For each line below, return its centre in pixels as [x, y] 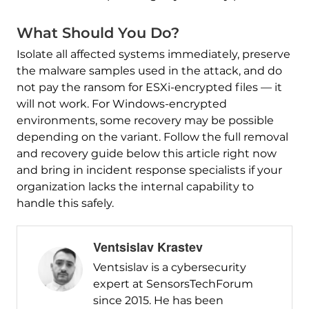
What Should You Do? [98, 33]
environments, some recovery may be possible [145, 121]
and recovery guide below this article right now [146, 154]
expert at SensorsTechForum [173, 284]
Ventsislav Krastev [148, 247]
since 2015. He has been [158, 301]
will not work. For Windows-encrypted [121, 104]
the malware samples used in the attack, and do [149, 71]
